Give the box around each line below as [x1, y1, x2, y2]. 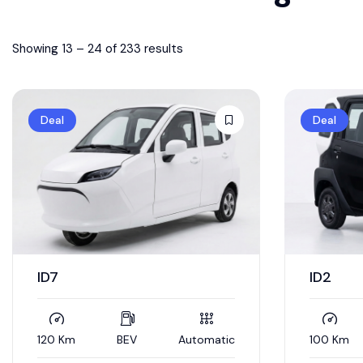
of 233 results [102, 40, 183, 57]
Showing [12, 40, 62, 57]
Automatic [178, 332, 235, 347]
